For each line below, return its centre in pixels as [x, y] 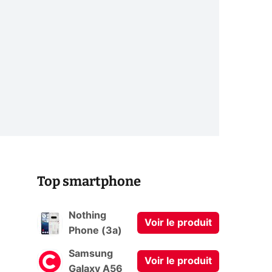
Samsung [91, 253]
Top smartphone [89, 182]
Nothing [87, 215]
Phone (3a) [95, 230]
